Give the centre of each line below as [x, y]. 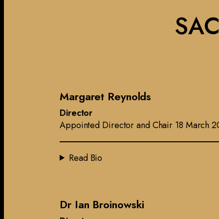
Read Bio [86, 158]
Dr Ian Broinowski [102, 204]
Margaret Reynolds [106, 96]
